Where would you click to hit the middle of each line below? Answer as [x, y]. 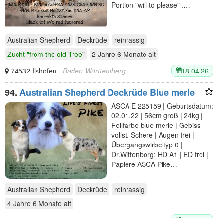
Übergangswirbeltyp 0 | [147, 144]
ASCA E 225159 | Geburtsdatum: [162, 105]
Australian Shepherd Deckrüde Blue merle [107, 92]
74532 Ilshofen [35, 71]
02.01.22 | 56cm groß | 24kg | [157, 115]
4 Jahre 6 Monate [35, 203]
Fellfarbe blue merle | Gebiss [156, 125]
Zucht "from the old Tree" [46, 54]
